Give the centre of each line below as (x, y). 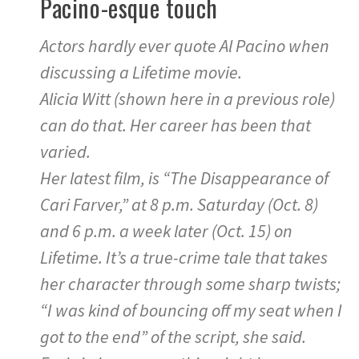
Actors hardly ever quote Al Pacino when (185, 46)
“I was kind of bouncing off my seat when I (191, 311)
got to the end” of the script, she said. (173, 337)
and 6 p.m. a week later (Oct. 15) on (166, 231)
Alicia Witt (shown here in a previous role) (188, 99)
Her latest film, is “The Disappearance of (184, 178)
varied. (65, 152)
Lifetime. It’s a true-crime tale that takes (184, 258)
